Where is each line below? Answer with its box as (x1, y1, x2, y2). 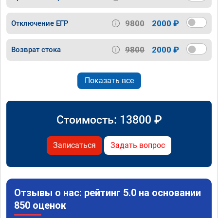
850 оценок (14, 199, 66, 211)
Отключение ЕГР (11, 19, 69, 28)
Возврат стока (11, 45, 61, 54)
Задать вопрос (110, 140, 165, 150)
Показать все (84, 75, 134, 85)
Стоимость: (56, 112, 120, 127)
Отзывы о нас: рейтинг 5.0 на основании (14, 186, 201, 199)
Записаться (53, 140, 96, 150)
